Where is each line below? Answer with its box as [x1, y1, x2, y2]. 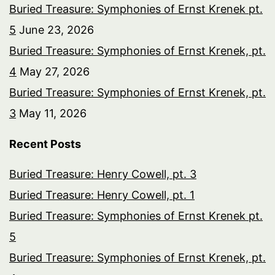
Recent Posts [9, 137, 81, 150]
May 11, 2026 [19, 106, 87, 120]
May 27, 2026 [20, 64, 90, 78]
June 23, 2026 [19, 23, 94, 36]
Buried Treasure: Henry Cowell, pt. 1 [9, 188, 195, 201]
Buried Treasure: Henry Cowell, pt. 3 [9, 167, 196, 180]
